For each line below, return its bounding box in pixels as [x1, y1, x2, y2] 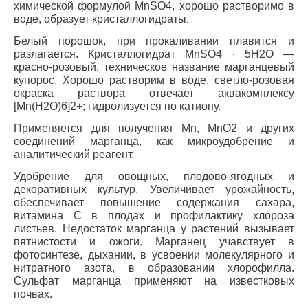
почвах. [14, 288, 52, 300]
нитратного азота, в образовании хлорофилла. [14, 262, 294, 274]
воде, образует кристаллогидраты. [14, 13, 189, 25]
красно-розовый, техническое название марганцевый [14, 61, 294, 73]
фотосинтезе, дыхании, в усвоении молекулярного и [14, 249, 294, 261]
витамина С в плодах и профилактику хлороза [14, 210, 294, 221]
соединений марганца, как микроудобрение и [14, 135, 294, 147]
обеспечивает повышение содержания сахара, [14, 197, 294, 208]
